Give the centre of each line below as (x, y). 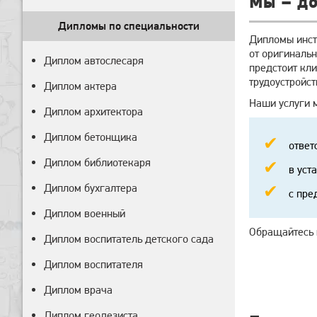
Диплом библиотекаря (97, 162)
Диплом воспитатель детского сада (129, 239)
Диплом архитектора (93, 111)
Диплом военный (85, 213)
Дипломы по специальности (129, 26)
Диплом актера (80, 86)
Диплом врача (78, 290)
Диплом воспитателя (93, 264)
